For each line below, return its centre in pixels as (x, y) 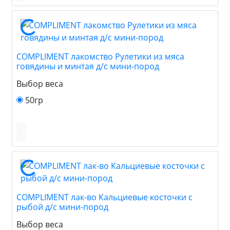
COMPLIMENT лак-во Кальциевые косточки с (104, 197)
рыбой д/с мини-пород (62, 207)
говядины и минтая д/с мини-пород (88, 66)
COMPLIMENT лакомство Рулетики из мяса (100, 56)
